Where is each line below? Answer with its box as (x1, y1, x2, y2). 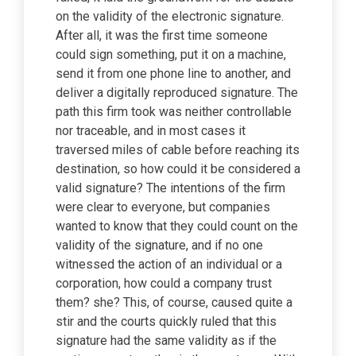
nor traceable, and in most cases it (56, 123, 246, 138)
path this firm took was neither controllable (56, 104, 292, 119)
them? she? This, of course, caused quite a (56, 295, 292, 310)
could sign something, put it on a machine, (56, 47, 286, 62)
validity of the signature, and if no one (56, 238, 263, 253)
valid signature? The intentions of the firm (56, 180, 285, 195)
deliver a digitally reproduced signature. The (56, 85, 298, 100)
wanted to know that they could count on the (56, 219, 298, 234)
